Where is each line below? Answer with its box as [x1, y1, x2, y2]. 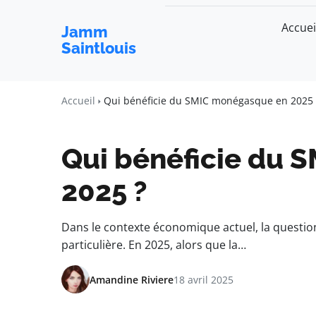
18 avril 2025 [174, 272, 233, 286]
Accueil [61, 94, 95, 107]
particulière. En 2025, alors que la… [61, 237, 246, 253]
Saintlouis [61, 39, 136, 57]
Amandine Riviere [90, 272, 174, 286]
